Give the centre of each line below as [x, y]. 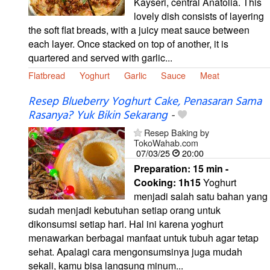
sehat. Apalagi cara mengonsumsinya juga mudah [135, 251]
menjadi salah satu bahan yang [201, 196]
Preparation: [163, 168]
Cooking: [156, 182]
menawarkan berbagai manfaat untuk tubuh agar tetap [143, 237]
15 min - [211, 168]
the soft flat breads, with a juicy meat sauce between [139, 30]
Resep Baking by [177, 132]
